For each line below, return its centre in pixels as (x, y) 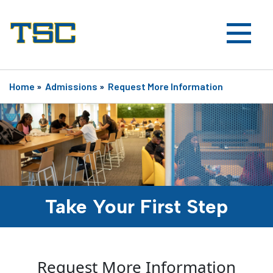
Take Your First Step (136, 206)
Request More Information (165, 87)
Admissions (71, 87)
